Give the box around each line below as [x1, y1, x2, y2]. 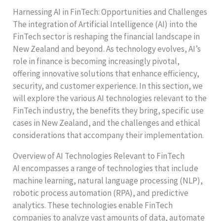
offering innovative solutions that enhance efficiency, [13, 68, 200, 79]
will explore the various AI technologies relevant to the [13, 92, 207, 104]
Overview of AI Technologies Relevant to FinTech [13, 150, 185, 161]
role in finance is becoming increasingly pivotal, [13, 55, 180, 67]
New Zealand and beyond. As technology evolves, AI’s [13, 43, 201, 54]
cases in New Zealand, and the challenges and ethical [13, 117, 201, 128]
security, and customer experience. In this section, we [13, 80, 203, 91]
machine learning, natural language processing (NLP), [13, 175, 203, 186]
